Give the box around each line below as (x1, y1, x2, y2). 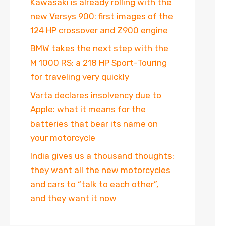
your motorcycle (30, 132, 95, 143)
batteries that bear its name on (30, 118, 158, 129)
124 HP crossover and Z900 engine (30, 25, 168, 35)
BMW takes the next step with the (30, 43, 168, 53)
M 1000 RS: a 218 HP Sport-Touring (30, 58, 167, 68)
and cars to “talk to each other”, (30, 179, 158, 189)
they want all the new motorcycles (30, 165, 171, 175)
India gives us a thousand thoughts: (30, 151, 174, 161)
